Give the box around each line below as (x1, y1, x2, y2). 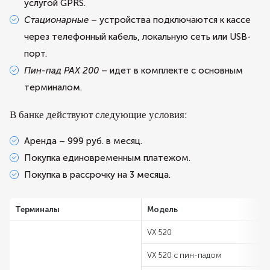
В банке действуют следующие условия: (10, 107, 187, 121)
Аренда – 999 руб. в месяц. (24, 136, 142, 146)
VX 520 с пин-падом (147, 251, 222, 260)
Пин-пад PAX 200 (24, 65, 99, 76)
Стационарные (24, 14, 89, 25)
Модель (147, 205, 178, 214)
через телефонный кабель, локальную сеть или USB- (24, 31, 251, 42)
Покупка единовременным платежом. (24, 152, 190, 163)
